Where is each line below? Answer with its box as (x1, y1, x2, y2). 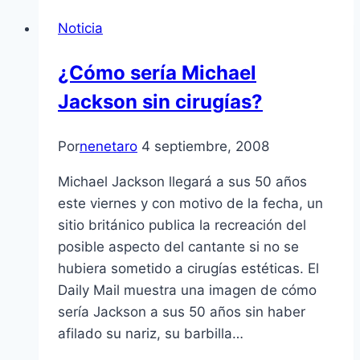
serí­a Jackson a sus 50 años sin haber (58, 304, 305, 321)
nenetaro (80, 138, 137, 155)
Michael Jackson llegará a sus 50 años (58, 174, 307, 190)
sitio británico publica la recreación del (58, 217, 306, 234)
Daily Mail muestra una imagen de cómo (58, 282, 317, 299)
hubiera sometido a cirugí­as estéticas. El (58, 260, 319, 277)
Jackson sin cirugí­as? (58, 90, 263, 114)
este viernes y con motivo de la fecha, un (58, 195, 323, 212)
